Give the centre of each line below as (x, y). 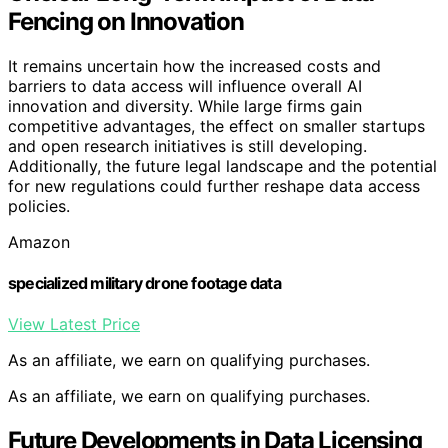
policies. (39, 205)
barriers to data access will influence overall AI (185, 85)
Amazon (39, 241)
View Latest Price (74, 324)
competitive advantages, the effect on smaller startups (216, 125)
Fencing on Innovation (126, 21)
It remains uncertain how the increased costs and (194, 65)
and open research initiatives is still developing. (187, 145)
